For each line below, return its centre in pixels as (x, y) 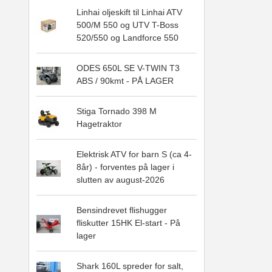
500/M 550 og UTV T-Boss (127, 25)
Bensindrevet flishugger (122, 210)
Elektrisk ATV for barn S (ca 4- (134, 155)
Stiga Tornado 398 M (117, 111)
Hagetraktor (99, 124)
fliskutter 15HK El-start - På (128, 223)
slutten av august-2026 (121, 180)
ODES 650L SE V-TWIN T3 (128, 68)
